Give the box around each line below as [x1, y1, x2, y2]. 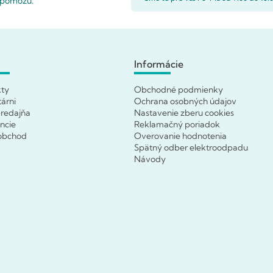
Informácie [134, 58, 183, 71]
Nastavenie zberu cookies [134, 107, 234, 119]
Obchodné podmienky [134, 84, 223, 96]
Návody [134, 154, 166, 165]
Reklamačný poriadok [134, 119, 220, 130]
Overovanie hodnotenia [134, 130, 227, 142]
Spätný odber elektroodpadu [134, 142, 248, 154]
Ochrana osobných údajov [134, 96, 236, 107]
